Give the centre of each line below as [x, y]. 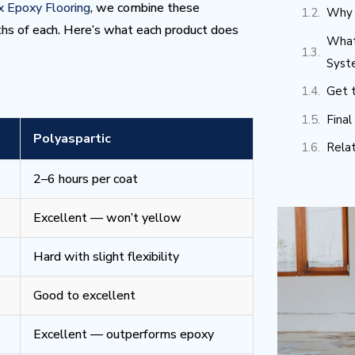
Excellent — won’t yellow [107, 218]
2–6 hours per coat [86, 179]
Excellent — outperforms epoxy [124, 334]
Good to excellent [84, 296]
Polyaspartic [72, 139]
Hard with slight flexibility [106, 257]
